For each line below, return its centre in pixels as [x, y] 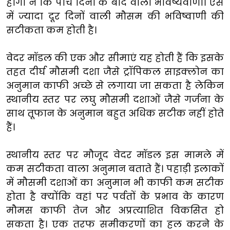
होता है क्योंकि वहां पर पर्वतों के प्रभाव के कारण [115, 196]
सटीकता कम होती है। [51, 30]
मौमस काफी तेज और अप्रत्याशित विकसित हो [115, 210]
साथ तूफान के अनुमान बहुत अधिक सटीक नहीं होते [115, 113]
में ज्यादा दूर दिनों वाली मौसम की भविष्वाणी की [115, 16]
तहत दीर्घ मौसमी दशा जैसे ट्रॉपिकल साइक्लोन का [115, 71]
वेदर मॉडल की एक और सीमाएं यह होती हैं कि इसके [115, 57]
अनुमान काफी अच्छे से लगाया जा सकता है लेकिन [115, 85]
